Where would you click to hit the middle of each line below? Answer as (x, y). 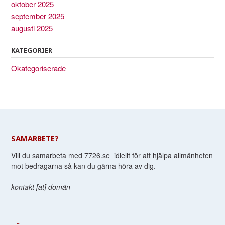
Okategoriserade (38, 68)
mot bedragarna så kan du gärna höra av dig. (83, 166)
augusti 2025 (32, 28)
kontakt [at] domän (41, 187)
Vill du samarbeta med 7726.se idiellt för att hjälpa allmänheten (112, 155)
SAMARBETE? (35, 138)
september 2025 (38, 16)
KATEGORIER (32, 50)
